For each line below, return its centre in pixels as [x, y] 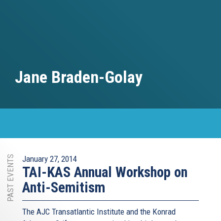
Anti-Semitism [64, 187]
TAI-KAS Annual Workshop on [105, 172]
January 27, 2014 [50, 159]
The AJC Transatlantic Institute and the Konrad [99, 212]
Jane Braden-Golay [79, 77]
